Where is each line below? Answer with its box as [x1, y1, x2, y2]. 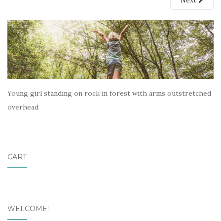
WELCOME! [7, 204, 49, 213]
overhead [7, 102, 38, 111]
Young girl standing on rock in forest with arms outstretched [7, 88, 211, 98]
